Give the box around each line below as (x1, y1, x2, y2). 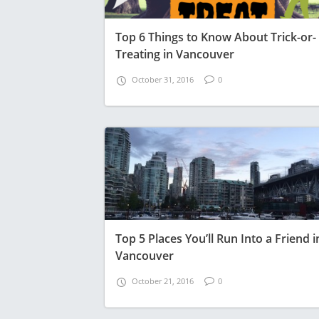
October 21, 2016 (132, 275, 194, 286)
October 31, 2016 (132, 74, 194, 85)
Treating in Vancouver (115, 46, 234, 62)
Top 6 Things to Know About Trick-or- (115, 29, 316, 45)
